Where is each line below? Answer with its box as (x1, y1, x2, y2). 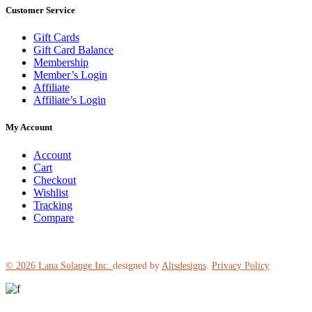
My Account (6, 122, 52, 133)
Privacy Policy (212, 260, 270, 271)
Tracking (33, 198, 72, 211)
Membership (33, 56, 88, 69)
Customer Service (6, 5, 75, 16)
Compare (33, 211, 74, 224)
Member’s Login (33, 69, 107, 81)
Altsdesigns (162, 260, 206, 271)
